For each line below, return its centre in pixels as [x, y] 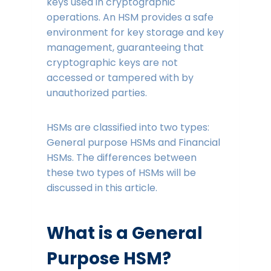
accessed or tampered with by [120, 78]
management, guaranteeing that [125, 48]
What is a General [124, 233]
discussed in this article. [103, 188]
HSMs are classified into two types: [128, 128]
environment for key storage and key [135, 33]
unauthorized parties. [98, 93]
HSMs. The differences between [121, 158]
